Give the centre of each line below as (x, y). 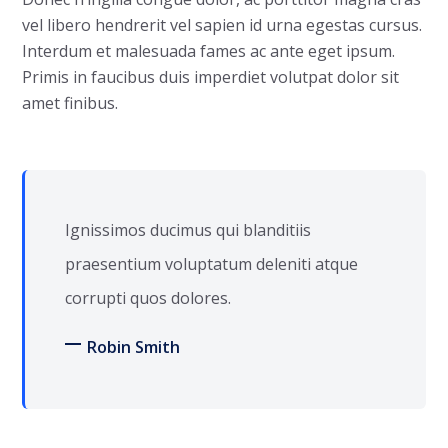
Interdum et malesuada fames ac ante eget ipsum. (208, 51)
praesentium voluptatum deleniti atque (211, 264)
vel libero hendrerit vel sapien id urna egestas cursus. (222, 25)
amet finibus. (70, 103)
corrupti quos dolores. (148, 298)
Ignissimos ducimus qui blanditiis (188, 230)
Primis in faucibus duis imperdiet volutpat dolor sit (210, 77)
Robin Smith (133, 347)
